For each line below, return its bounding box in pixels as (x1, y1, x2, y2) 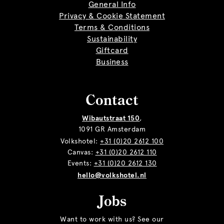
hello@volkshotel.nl (77, 171, 146, 179)
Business (95, 57, 128, 66)
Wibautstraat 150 (82, 114, 140, 122)
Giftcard (95, 45, 128, 55)
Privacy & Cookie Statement (59, 11, 165, 20)
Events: (67, 159, 94, 167)
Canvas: (67, 148, 95, 156)
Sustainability (87, 34, 137, 43)
